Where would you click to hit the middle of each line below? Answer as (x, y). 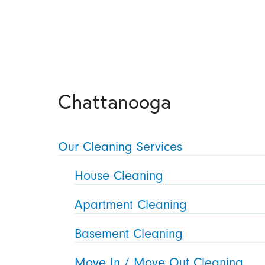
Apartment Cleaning (131, 205)
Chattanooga (115, 101)
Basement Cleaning (129, 234)
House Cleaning (119, 176)
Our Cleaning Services (120, 147)
